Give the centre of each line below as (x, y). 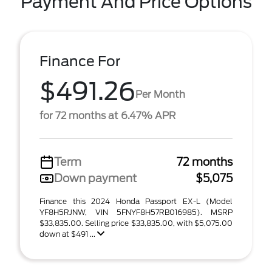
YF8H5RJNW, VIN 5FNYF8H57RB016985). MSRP (136, 212)
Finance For (80, 61)
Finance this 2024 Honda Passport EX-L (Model (136, 201)
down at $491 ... (68, 234)
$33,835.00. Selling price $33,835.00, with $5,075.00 (136, 223)
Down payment (95, 178)
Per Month (160, 94)
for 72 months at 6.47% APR (107, 116)
